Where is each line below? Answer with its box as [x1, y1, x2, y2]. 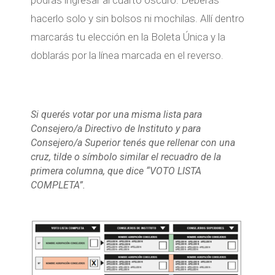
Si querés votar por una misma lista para [30, 108, 202, 120]
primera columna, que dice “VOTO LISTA [30, 165, 201, 177]
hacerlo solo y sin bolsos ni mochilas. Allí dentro [30, 12, 244, 25]
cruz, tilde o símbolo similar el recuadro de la [30, 150, 221, 163]
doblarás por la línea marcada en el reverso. [30, 48, 223, 61]
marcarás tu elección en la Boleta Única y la [30, 30, 225, 43]
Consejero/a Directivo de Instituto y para [30, 122, 201, 134]
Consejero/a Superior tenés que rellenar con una [30, 136, 235, 149]
